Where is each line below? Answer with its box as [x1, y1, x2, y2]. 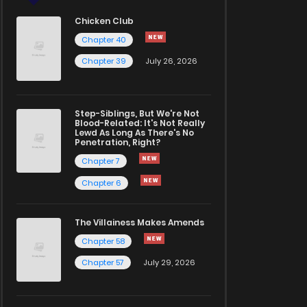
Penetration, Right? [75, 136, 160, 148]
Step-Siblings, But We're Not [75, 107, 199, 119]
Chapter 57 [82, 256, 124, 268]
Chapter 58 [82, 235, 125, 247]
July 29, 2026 [143, 256, 195, 268]
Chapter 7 [82, 155, 120, 167]
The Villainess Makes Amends [75, 216, 204, 228]
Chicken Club [75, 15, 134, 27]
